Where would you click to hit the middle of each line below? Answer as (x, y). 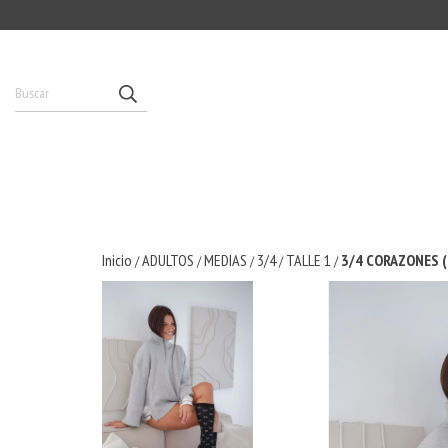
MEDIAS (225, 259)
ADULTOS (168, 259)
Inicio (117, 259)
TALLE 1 (308, 259)
